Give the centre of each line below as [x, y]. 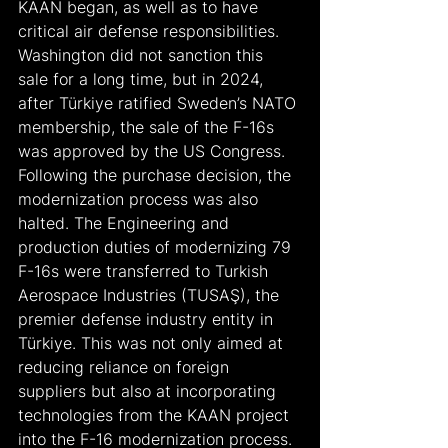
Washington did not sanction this [143, 54]
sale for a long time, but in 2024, [143, 78]
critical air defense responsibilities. [151, 30]
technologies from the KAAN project [156, 414]
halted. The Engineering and [126, 222]
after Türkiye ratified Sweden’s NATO [159, 102]
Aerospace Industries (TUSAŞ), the [151, 294]
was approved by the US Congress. [151, 150]
